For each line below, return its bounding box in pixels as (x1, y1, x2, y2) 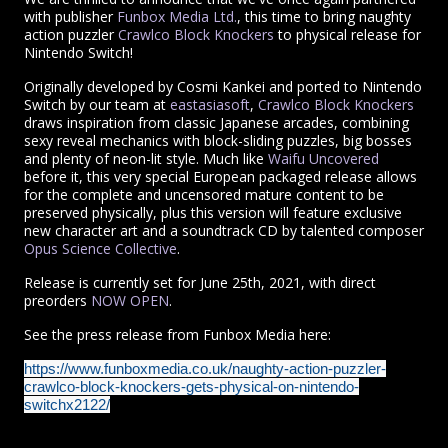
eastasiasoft (170, 95, 250, 115)
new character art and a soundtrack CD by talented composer (24, 221, 424, 241)
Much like (203, 149, 268, 169)
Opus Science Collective (24, 239, 177, 259)
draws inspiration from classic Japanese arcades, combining (24, 113, 409, 133)
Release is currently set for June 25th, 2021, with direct (24, 273, 376, 293)
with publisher (24, 7, 117, 27)
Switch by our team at (24, 95, 170, 115)
